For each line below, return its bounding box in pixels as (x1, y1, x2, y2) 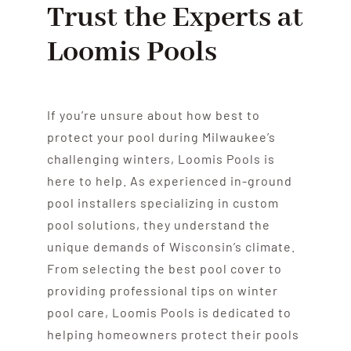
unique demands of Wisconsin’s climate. (46, 238, 295, 254)
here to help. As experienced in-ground (46, 172, 292, 188)
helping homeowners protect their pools (46, 326, 299, 342)
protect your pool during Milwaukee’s (46, 128, 276, 144)
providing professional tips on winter (46, 282, 278, 298)
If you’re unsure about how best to (46, 107, 260, 122)
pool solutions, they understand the (46, 216, 270, 232)
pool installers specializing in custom (46, 194, 279, 210)
